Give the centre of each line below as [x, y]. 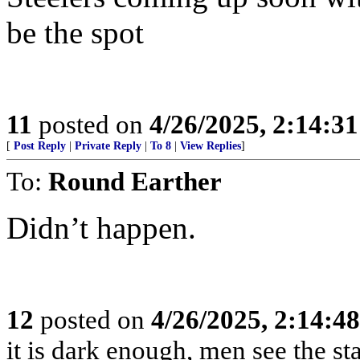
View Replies [211, 146]
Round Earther [135, 181]
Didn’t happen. [101, 228]
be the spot [75, 33]
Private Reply [108, 146]
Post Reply [40, 146]
